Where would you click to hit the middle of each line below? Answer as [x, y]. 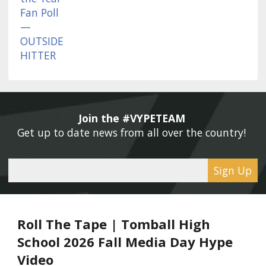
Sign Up [233, 170]
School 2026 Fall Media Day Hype [125, 241]
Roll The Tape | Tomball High [114, 224]
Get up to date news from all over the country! [133, 132]
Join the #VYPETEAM [133, 118]
